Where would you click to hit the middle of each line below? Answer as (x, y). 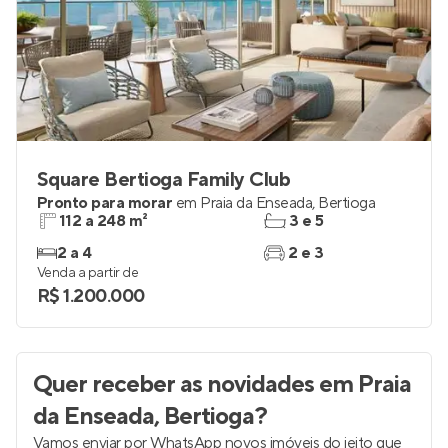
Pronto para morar (105, 203)
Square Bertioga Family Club (164, 180)
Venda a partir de (88, 273)
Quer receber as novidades (173, 384)
